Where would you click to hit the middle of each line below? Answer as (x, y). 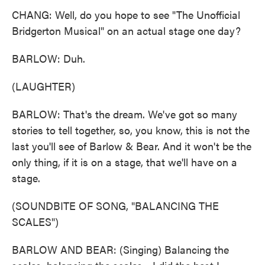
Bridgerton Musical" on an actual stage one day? (126, 30)
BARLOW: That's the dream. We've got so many (125, 114)
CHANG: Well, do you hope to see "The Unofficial (126, 14)
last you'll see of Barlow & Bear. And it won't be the (132, 146)
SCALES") (35, 222)
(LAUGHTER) (43, 86)
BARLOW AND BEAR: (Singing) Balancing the (120, 249)
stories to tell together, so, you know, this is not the (131, 130)
